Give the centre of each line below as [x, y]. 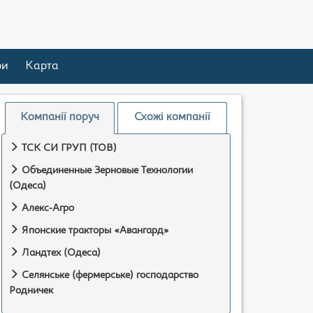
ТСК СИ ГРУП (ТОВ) [68, 148]
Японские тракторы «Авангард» [94, 231]
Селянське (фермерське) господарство [109, 276]
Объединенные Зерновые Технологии [106, 171]
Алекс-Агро [46, 209]
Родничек [31, 291]
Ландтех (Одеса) [60, 253]
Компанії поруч [59, 118]
